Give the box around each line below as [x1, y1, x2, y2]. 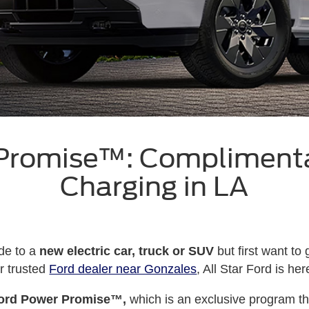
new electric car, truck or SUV [39, 244, 214, 258]
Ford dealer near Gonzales [49, 262, 197, 276]
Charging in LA [60, 171, 249, 202]
